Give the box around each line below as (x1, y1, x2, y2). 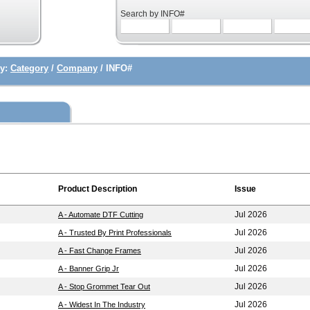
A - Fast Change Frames (58, 246, 141, 255)
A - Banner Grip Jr (58, 264, 119, 273)
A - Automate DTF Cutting (58, 210, 143, 219)
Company (57, 63, 98, 73)
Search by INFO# (120, 9, 185, 19)
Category (10, 63, 48, 73)
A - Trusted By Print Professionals (58, 228, 172, 237)
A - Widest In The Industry (58, 300, 145, 309)
